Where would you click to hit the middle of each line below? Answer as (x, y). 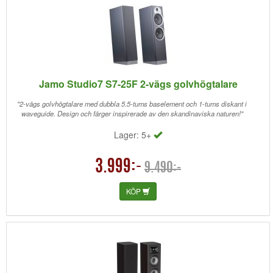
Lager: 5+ (134, 135)
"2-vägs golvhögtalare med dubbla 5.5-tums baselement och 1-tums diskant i (132, 104)
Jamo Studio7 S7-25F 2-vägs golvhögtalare (138, 84)
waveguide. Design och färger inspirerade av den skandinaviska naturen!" (132, 113)
